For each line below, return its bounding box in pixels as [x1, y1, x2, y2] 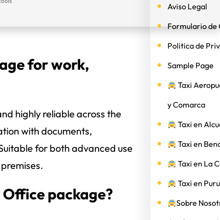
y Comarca [167, 100, 205, 110]
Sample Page [167, 60, 214, 70]
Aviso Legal [167, 1, 207, 11]
